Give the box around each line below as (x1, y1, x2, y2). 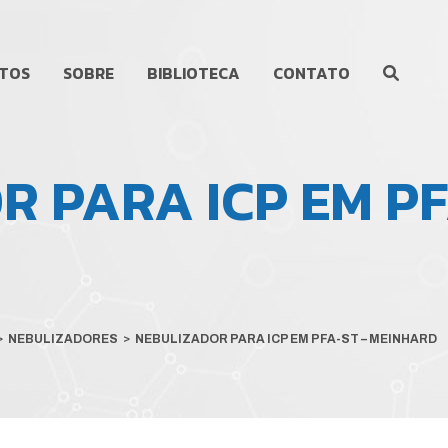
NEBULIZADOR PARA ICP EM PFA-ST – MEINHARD (135, 332, 437, 346)
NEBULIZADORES (8, 332, 118, 346)
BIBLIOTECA (147, 61, 240, 86)
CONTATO (273, 61, 350, 86)
